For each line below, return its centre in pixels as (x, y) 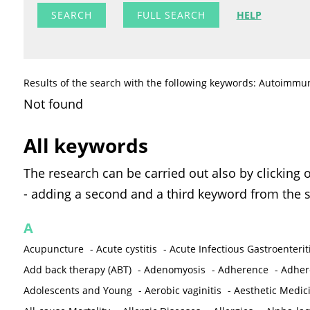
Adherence (243, 270)
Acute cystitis (126, 249)
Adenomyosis (174, 270)
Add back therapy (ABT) (77, 270)
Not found (53, 104)
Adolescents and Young (77, 291)
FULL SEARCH (171, 15)
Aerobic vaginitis (183, 291)
